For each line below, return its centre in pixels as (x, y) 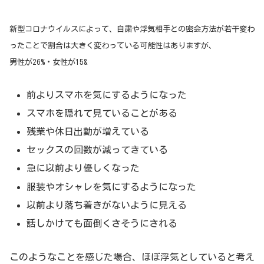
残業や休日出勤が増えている (88, 132)
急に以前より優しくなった (83, 168)
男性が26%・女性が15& (49, 62)
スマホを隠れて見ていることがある (102, 113)
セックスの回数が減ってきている (98, 150)
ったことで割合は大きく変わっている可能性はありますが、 (113, 45)
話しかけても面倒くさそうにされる (102, 224)
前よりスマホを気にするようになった (107, 95)
